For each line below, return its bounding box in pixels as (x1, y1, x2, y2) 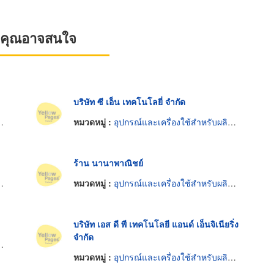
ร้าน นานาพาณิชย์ (73, 156, 143, 169)
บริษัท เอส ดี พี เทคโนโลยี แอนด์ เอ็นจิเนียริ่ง (73, 217, 239, 230)
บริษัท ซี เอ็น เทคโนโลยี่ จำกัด (73, 95, 185, 108)
